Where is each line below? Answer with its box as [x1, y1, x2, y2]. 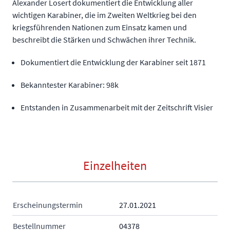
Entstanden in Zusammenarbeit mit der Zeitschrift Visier [21, 102, 213, 112]
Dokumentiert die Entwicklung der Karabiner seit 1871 [21, 57, 206, 67]
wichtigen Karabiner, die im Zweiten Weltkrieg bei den [12, 10, 197, 20]
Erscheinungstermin [13, 200, 83, 210]
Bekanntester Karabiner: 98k [21, 80, 119, 90]
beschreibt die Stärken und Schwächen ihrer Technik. [12, 34, 196, 45]
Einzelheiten [83, 158, 147, 174]
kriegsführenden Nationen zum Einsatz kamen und [12, 22, 187, 32]
